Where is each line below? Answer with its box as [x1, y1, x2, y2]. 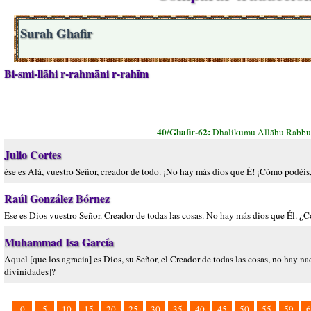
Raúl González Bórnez [4, 190, 110, 206]
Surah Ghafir [20, 24, 92, 42]
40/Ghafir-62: [157, 125, 212, 139]
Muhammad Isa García [4, 234, 114, 250]
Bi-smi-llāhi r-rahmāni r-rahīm [4, 65, 149, 81]
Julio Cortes [4, 146, 61, 162]
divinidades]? [4, 265, 56, 278]
